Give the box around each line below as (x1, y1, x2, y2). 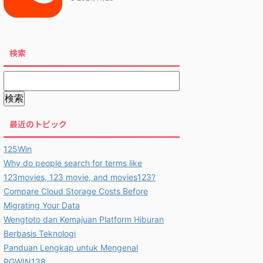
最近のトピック (9, 118, 67, 130)
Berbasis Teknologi (4, 228, 76, 238)
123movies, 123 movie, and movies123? (4, 172, 156, 182)
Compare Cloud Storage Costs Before (4, 186, 148, 196)
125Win (4, 144, 32, 154)
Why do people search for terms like (4, 158, 142, 168)
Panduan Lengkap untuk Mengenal (4, 242, 138, 252)
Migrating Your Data (4, 200, 80, 210)
